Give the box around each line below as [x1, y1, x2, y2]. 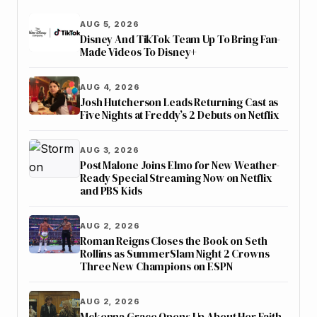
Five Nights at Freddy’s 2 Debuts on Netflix [80, 108, 279, 123]
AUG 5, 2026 [80, 19, 139, 30]
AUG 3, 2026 [80, 145, 139, 156]
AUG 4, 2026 [80, 82, 140, 93]
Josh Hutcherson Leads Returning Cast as [80, 95, 279, 110]
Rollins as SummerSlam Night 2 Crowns [80, 246, 270, 262]
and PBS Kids [80, 183, 142, 199]
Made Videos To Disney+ [80, 45, 197, 60]
